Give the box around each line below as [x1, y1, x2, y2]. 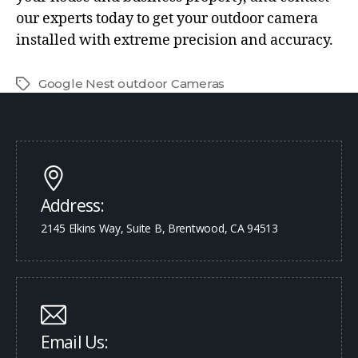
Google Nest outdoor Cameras [38, 75, 225, 91]
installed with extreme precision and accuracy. [16, 30, 333, 50]
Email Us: [41, 330, 109, 353]
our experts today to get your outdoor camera [16, 9, 318, 28]
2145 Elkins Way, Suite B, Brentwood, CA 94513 [41, 220, 278, 236]
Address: [41, 193, 105, 217]
